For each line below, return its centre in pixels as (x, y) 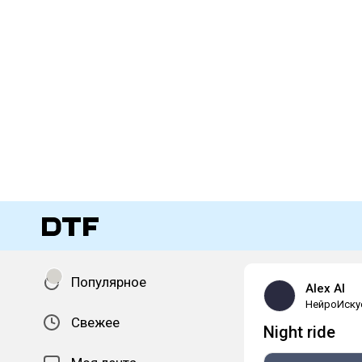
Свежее (95, 322)
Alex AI (325, 288)
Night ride (299, 332)
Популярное (109, 282)
